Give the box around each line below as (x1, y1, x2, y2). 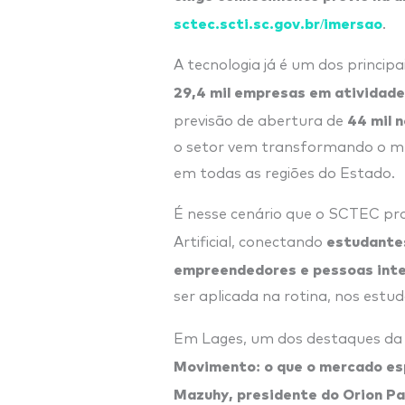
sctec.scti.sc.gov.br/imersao (174, 12, 382, 33)
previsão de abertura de (174, 113, 347, 128)
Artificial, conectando (174, 234, 326, 250)
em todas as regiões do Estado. (174, 165, 395, 181)
